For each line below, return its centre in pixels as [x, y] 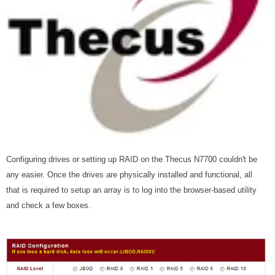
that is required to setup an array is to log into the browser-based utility [131, 190]
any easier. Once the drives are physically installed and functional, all [129, 175]
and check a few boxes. [48, 206]
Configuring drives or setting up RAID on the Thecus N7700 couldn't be [132, 160]
